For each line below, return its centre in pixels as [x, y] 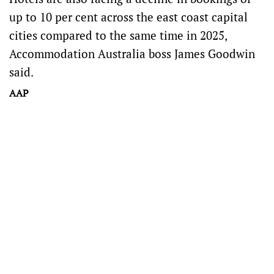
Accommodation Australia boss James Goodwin [132, 54]
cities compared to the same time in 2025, [118, 35]
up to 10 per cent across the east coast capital [128, 17]
